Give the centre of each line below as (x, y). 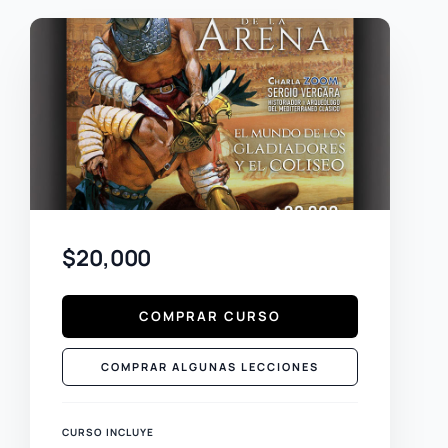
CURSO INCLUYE (108, 432)
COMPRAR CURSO (210, 316)
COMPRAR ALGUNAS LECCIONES (210, 366)
